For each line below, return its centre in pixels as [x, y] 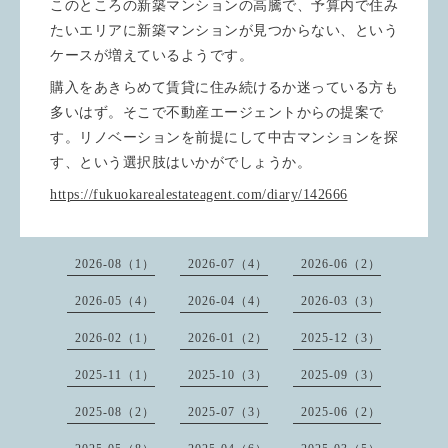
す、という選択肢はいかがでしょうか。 [180, 162]
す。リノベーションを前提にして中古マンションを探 [224, 137]
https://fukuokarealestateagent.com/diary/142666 [199, 194]
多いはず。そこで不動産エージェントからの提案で [217, 112]
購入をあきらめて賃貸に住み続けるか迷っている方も [224, 87]
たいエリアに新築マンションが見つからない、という [224, 30]
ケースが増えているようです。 [151, 55]
